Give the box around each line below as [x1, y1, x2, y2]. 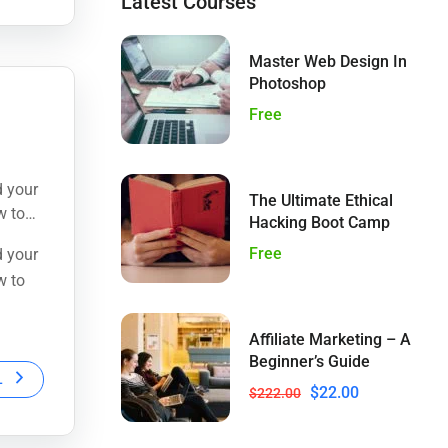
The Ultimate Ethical [249, 191, 393, 211]
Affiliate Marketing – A [249, 330, 411, 350]
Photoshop [249, 74, 326, 94]
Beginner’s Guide [249, 352, 370, 372]
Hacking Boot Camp [249, 213, 390, 233]
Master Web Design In [249, 52, 407, 72]
